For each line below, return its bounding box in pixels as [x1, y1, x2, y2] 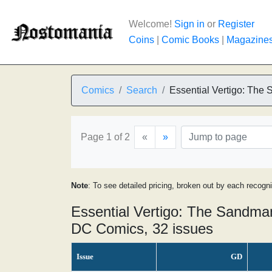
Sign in [174, 19, 205, 29]
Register [218, 19, 254, 29]
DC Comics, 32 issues [71, 220, 213, 237]
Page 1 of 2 [81, 132, 130, 142]
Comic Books [161, 35, 219, 45]
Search [126, 85, 157, 95]
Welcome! [129, 19, 174, 29]
